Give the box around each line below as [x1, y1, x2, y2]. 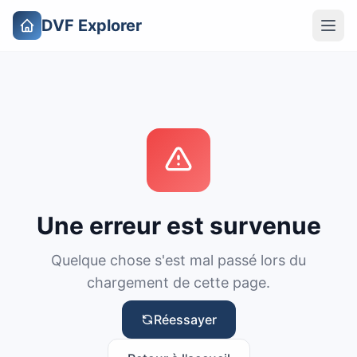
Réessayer [153, 312, 217, 328]
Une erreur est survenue [36, 211, 321, 240]
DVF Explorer [41, 16, 142, 35]
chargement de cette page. [87, 274, 270, 291]
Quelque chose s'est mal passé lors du [51, 252, 306, 269]
